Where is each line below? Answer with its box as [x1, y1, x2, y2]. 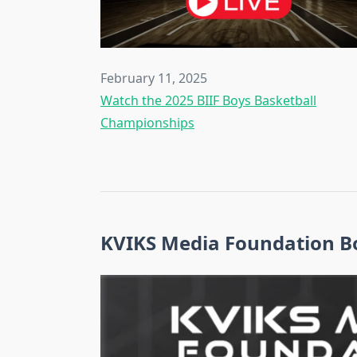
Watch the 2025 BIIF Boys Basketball [100, 92, 316, 109]
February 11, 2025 [100, 69, 207, 87]
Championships [100, 114, 194, 131]
